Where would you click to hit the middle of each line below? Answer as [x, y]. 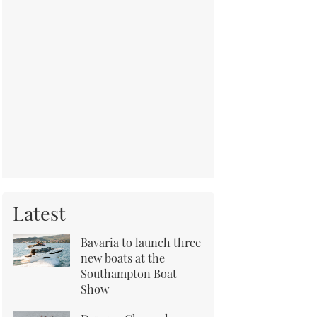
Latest [39, 213]
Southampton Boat [129, 273]
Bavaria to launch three [141, 242]
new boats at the [123, 258]
